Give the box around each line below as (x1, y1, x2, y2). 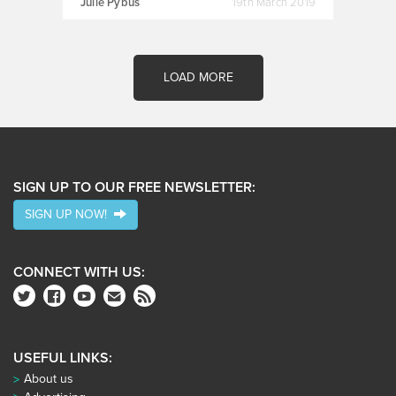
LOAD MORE (163, 70, 233, 85)
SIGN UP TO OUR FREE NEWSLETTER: (13, 179, 255, 196)
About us (24, 371, 73, 386)
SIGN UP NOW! (25, 207, 114, 222)
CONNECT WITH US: (13, 263, 145, 281)
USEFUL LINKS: (13, 349, 112, 367)
